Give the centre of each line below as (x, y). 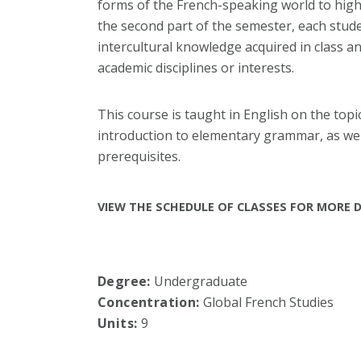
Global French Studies (266, 303)
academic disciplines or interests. (197, 68)
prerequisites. (139, 157)
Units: (119, 324)
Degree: (124, 282)
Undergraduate (199, 282)
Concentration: (148, 303)
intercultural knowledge (171, 47)
